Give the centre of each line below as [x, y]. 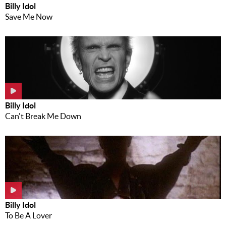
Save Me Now [29, 16]
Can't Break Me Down [43, 116]
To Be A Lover [29, 215]
